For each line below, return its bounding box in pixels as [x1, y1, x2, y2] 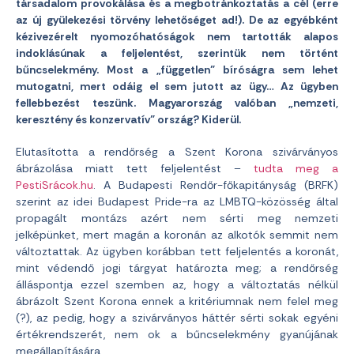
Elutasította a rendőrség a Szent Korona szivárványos [16, 145, 338, 159]
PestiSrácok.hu [16, 178, 93, 192]
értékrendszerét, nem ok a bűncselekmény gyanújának [16, 327, 338, 341]
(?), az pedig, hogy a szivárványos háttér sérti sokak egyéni [16, 311, 338, 325]
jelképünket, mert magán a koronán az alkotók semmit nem [16, 228, 338, 242]
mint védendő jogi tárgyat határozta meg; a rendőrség [16, 261, 338, 275]
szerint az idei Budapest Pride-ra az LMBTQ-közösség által [16, 194, 338, 209]
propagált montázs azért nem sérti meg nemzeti [16, 211, 338, 225]
